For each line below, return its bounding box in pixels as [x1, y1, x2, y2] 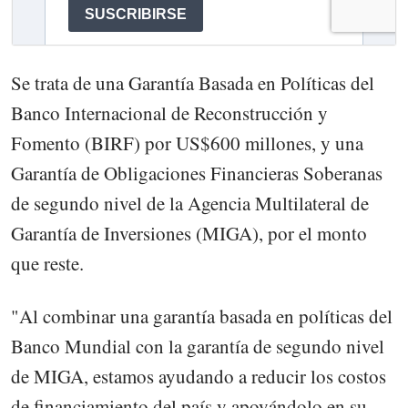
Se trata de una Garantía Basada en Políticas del [11, 69, 374, 96]
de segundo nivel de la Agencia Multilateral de [11, 189, 369, 216]
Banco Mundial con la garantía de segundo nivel [11, 332, 384, 359]
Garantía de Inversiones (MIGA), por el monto [11, 219, 367, 246]
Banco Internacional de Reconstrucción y [11, 99, 328, 126]
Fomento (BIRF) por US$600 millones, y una [11, 129, 363, 156]
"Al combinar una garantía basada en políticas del [11, 302, 393, 329]
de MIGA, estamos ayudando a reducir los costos [11, 362, 386, 389]
